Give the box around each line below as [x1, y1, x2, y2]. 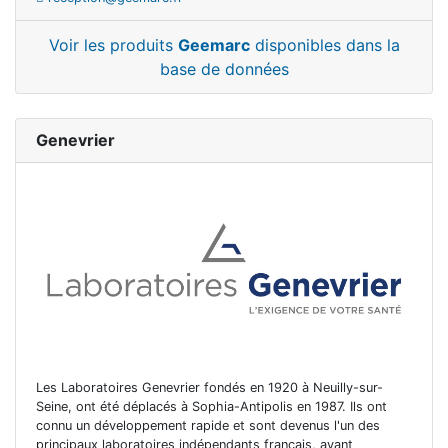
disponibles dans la [249, 35, 400, 56]
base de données [159, 59, 289, 80]
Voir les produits [48, 35, 178, 56]
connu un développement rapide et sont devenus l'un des [36, 418, 380, 434]
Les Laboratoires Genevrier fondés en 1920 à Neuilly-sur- [36, 380, 383, 396]
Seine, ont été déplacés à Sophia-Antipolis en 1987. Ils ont [36, 399, 387, 415]
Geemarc [177, 35, 250, 56]
